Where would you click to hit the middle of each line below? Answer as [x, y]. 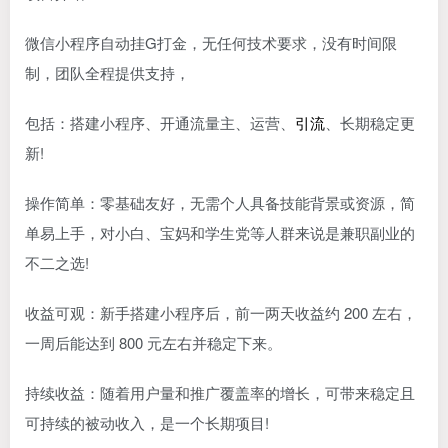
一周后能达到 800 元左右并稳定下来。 [153, 343]
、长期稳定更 [370, 123]
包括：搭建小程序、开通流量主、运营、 [160, 123]
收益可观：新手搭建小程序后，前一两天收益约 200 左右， [221, 313]
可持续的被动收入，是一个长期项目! [147, 423]
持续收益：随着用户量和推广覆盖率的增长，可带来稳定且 [220, 393]
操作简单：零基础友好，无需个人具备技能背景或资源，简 [220, 203]
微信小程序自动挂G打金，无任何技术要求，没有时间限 [211, 43]
